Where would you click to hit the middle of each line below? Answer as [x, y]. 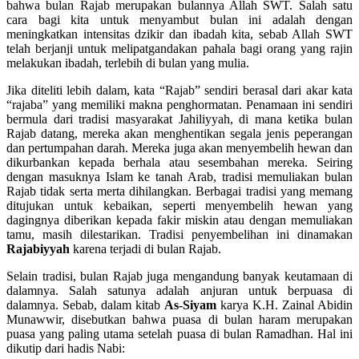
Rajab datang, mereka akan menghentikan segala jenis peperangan [179, 134]
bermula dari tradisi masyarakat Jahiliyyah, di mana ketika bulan [179, 119]
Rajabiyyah [38, 249]
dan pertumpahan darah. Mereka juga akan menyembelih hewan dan [179, 148]
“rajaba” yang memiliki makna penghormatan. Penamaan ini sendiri [179, 105]
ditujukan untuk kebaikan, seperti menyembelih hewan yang [179, 206]
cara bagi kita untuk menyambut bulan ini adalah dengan [179, 20]
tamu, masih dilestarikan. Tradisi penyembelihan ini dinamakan [179, 235]
